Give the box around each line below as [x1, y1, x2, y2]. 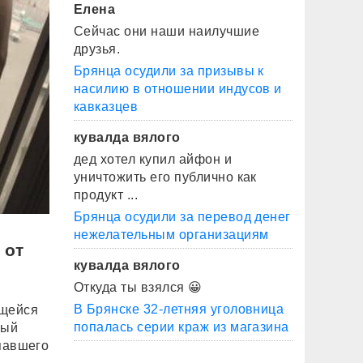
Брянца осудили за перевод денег [74, 210, 291, 224]
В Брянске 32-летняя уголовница [74, 302, 284, 316]
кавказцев [74, 100, 139, 113]
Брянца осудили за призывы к [74, 64, 264, 78]
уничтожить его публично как [74, 170, 257, 184]
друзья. [74, 42, 121, 56]
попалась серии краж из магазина [74, 320, 289, 334]
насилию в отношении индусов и [74, 82, 282, 96]
